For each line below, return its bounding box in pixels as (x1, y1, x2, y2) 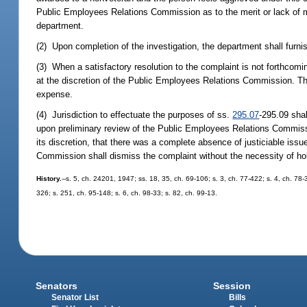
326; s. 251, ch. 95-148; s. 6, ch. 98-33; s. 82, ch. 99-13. (36, 188, 218, 197)
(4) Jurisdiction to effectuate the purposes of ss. (36, 110, 233, 121)
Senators (36, 280, 78, 292)
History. (36, 174, 62, 182)
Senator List (51, 293, 99, 302)
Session (212, 280, 251, 292)
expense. (36, 89, 73, 100)
